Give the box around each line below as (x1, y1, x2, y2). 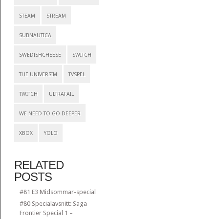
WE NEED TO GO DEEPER (19, 110, 81, 117)
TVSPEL (68, 71, 85, 78)
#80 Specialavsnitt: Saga (19, 200, 87, 207)
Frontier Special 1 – (19, 209, 73, 217)
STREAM (46, 13, 66, 19)
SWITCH (72, 52, 91, 58)
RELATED (14, 158, 64, 172)
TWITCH (19, 91, 38, 97)
